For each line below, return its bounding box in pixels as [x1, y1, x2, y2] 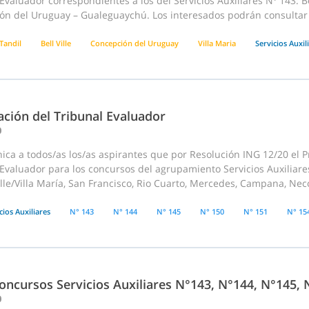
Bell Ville [41, 38, 71, 49]
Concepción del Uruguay [90, 38, 179, 49]
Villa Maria [198, 38, 236, 49]
